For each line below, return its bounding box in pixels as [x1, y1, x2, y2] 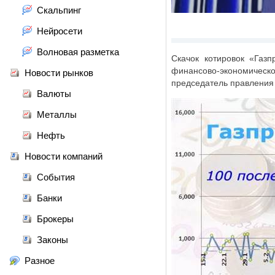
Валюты [37, 88, 71, 99]
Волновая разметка [37, 47, 119, 57]
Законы [37, 234, 68, 245]
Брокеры [37, 214, 74, 224]
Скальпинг [37, 5, 81, 15]
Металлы [37, 109, 77, 120]
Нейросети [37, 26, 82, 36]
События [37, 172, 75, 182]
